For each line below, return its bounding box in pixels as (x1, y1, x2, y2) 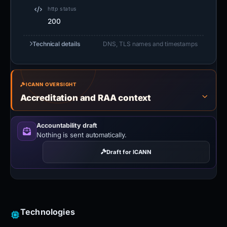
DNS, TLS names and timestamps (103, 40, 198, 48)
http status (48, 5, 77, 12)
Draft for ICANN (106, 148, 152, 156)
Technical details (32, 40, 81, 48)
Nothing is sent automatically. (36, 130, 127, 139)
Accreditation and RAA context (20, 92, 152, 103)
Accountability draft (36, 121, 98, 129)
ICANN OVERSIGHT (25, 81, 78, 87)
